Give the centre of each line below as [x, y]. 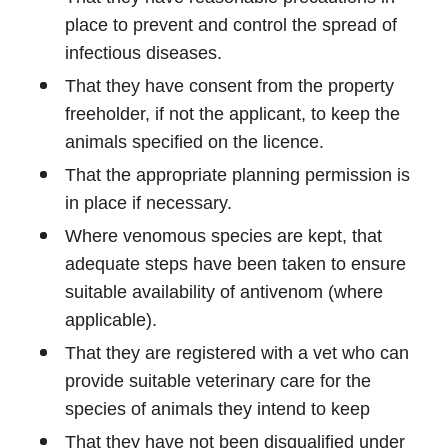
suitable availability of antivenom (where [224, 292]
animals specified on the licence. [194, 142]
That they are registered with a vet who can [237, 353]
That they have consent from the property [229, 86]
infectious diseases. [143, 53]
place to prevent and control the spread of [231, 25]
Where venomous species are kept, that [223, 236]
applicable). [111, 320]
